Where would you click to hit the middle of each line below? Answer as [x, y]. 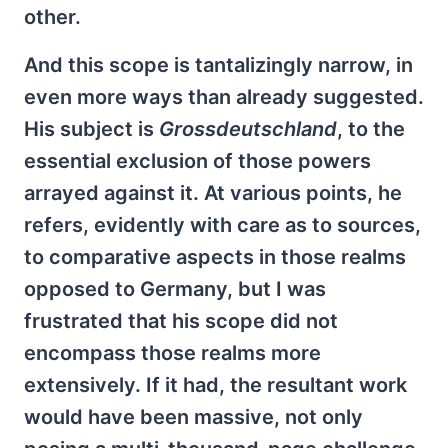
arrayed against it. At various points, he [213, 192]
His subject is [91, 128]
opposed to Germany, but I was [175, 288]
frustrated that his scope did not [181, 320]
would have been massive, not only [193, 416]
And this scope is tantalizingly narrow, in [218, 64]
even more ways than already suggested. [224, 96]
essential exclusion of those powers [197, 160]
